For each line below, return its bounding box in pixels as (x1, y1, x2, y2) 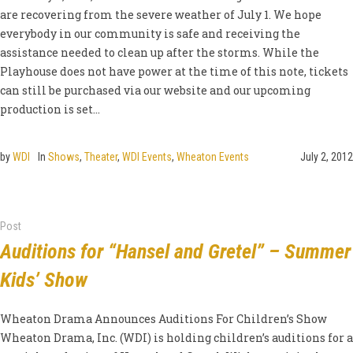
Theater (84, 150, 117, 164)
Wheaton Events (176, 150, 249, 164)
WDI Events (122, 150, 172, 164)
